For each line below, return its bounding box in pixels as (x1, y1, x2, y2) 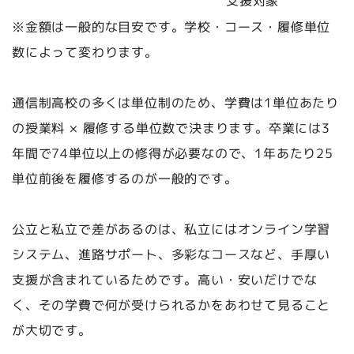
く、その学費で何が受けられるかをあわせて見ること (11, 296, 331, 314)
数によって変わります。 (11, 43, 158, 62)
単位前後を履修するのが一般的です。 (11, 170, 238, 188)
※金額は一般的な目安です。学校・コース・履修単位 (12, 18, 331, 36)
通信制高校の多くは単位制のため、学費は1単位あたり (12, 94, 340, 112)
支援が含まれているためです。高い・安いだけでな (11, 271, 318, 289)
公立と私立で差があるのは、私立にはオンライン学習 (12, 220, 331, 239)
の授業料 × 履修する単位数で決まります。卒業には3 (12, 119, 330, 137)
